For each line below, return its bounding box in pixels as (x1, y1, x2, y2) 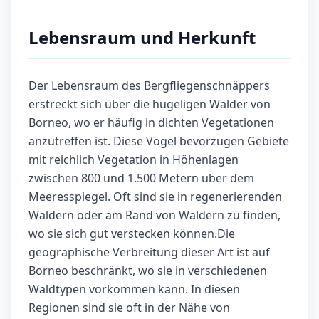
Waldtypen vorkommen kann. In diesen (28, 281, 240, 298)
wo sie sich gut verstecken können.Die (28, 226, 235, 242)
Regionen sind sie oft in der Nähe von (28, 300, 230, 316)
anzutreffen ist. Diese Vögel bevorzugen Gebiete (28, 133, 289, 150)
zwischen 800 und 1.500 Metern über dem (28, 170, 254, 187)
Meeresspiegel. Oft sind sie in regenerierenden (28, 189, 282, 205)
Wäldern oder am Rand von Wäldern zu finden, (28, 207, 281, 224)
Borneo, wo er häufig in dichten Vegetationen (28, 115, 274, 131)
